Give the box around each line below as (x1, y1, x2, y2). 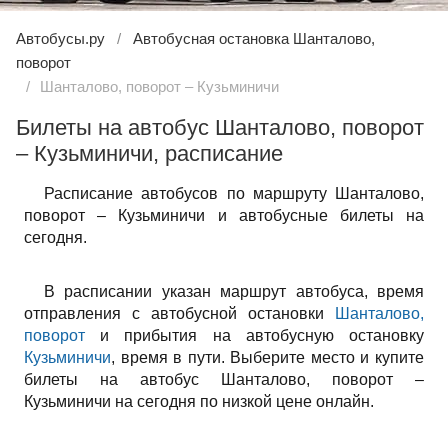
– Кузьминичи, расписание (16, 141, 283, 166)
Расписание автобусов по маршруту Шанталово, (44, 185, 424, 202)
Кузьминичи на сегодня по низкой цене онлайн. (24, 393, 374, 410)
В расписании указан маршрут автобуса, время (44, 283, 424, 300)
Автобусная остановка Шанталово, (133, 30, 375, 47)
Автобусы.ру (16, 30, 105, 47)
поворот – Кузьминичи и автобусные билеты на (24, 207, 424, 224)
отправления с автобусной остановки (24, 305, 335, 322)
